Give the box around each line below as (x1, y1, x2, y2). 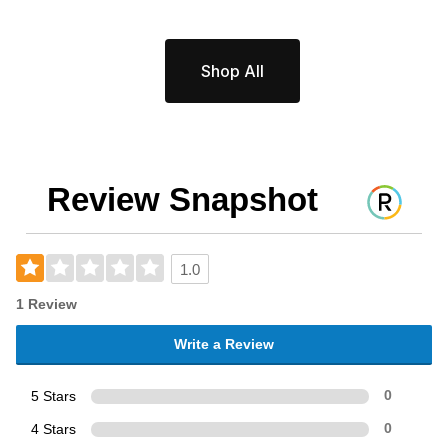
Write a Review (174, 335, 274, 352)
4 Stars (31, 420, 76, 437)
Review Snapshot (46, 180, 318, 218)
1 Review (16, 295, 77, 312)
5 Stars (31, 387, 76, 404)
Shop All (200, 60, 264, 81)
